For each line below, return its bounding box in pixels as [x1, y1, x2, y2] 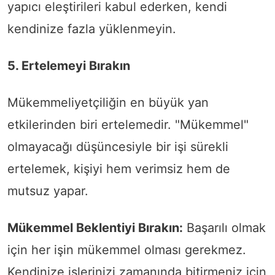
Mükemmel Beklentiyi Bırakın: [7, 220, 183, 236]
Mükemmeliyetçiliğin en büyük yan [7, 95, 209, 110]
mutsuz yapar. [7, 184, 88, 199]
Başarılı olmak [183, 220, 266, 236]
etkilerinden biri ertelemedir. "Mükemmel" [7, 117, 249, 133]
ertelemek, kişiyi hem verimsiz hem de [7, 161, 230, 177]
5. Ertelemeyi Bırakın [7, 58, 130, 74]
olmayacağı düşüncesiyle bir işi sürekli [7, 139, 228, 155]
